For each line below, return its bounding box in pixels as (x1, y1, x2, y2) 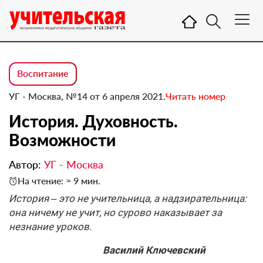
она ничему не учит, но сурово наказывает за (9, 207, 222, 218)
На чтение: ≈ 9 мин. (18, 175, 100, 186)
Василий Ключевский (9, 244, 205, 256)
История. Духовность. (9, 111, 178, 131)
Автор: (9, 158, 44, 171)
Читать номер (166, 90, 225, 102)
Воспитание (17, 68, 69, 79)
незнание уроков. (9, 221, 92, 232)
